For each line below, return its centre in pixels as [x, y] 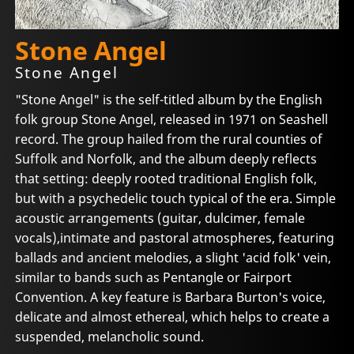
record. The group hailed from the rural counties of [169, 139]
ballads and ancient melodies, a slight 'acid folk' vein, [173, 257]
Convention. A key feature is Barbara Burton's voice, [171, 297]
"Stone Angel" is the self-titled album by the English [169, 99]
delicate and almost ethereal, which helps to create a [173, 316]
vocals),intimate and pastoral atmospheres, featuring [175, 237]
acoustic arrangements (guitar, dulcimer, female [160, 218]
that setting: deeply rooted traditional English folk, [166, 178]
